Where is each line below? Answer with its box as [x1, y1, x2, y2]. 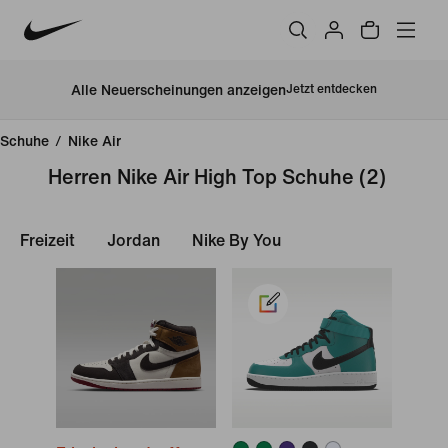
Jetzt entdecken [286, 83, 377, 96]
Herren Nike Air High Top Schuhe [48, 167, 354, 188]
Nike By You [192, 232, 281, 249]
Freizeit [20, 232, 75, 249]
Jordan [107, 232, 160, 249]
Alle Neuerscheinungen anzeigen [71, 82, 286, 98]
